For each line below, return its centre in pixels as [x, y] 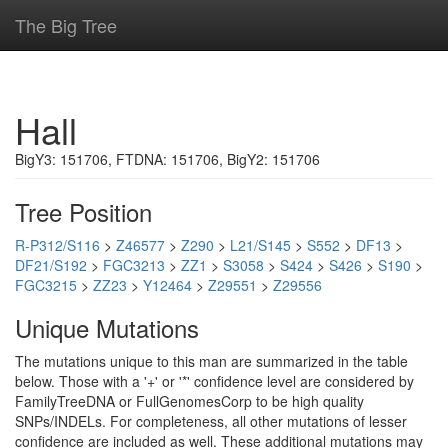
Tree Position [83, 211]
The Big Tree [66, 25]
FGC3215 [46, 285]
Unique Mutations [107, 327]
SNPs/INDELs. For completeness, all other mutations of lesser [211, 421]
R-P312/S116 [57, 245]
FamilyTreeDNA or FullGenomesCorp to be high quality [189, 401]
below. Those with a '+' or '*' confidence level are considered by [214, 381]
